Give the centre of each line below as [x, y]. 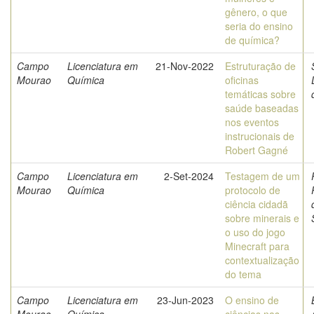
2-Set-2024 [189, 176]
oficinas [242, 80]
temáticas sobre [260, 94]
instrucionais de [260, 136]
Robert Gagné [257, 150]
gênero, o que [256, 12]
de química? [252, 40]
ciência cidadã [257, 204]
